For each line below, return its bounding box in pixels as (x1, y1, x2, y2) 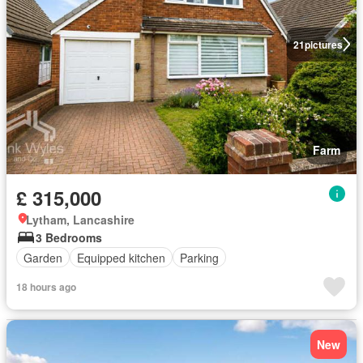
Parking (180, 249, 219, 266)
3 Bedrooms (36, 229, 102, 246)
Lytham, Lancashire (26, 211, 135, 228)
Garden (23, 249, 62, 266)
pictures (304, 36, 343, 52)
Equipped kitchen (77, 249, 165, 266)
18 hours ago (16, 280, 76, 294)
